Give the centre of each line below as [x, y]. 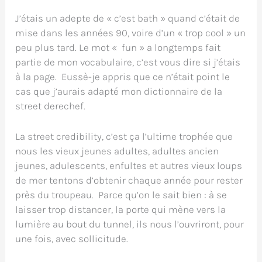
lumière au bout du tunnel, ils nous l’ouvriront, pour [130, 224]
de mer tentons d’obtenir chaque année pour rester [129, 180]
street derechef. [51, 106]
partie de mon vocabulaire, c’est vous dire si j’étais [128, 62]
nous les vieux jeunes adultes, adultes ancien [117, 151]
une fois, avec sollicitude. [72, 238]
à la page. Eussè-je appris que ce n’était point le [123, 76]
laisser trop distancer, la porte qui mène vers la [121, 209]
